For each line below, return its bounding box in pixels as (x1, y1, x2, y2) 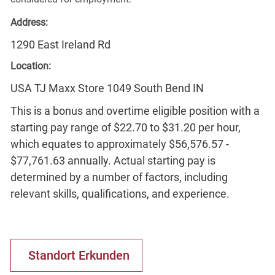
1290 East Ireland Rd (10, 37, 110, 51)
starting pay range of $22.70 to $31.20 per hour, (10, 120, 241, 134)
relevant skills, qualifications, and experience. (10, 187, 230, 200)
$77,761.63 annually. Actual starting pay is (10, 153, 215, 167)
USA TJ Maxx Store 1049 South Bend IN (10, 81, 204, 95)
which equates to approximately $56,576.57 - (10, 137, 229, 150)
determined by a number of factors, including (10, 170, 228, 184)
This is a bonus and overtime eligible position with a (10, 104, 260, 117)
